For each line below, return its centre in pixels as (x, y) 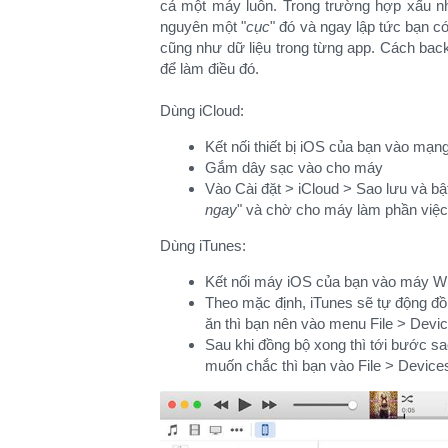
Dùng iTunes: (203, 245)
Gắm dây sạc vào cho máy (294, 167)
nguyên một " (203, 26)
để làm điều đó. (209, 68)
